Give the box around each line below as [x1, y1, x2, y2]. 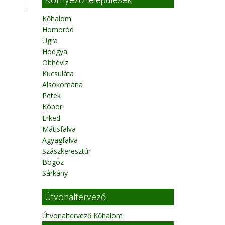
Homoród [42, 25, 74, 34]
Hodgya [42, 47, 67, 56]
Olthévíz [42, 58, 68, 67]
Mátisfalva [42, 124, 76, 134]
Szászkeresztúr [42, 146, 91, 156]
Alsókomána [42, 80, 83, 89]
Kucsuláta [42, 69, 74, 78]
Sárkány [42, 168, 68, 178]
